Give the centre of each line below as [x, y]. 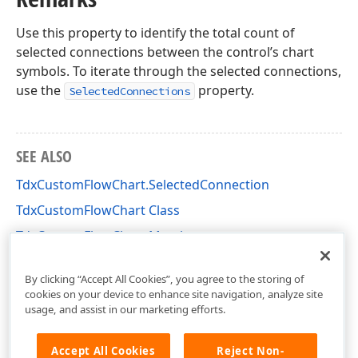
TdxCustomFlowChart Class [98, 210]
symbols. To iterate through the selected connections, [179, 71]
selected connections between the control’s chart [165, 52]
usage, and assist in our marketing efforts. [125, 309]
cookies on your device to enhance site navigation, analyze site [173, 294]
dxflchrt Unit [54, 261]
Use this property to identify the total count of [155, 33]
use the [40, 90]
